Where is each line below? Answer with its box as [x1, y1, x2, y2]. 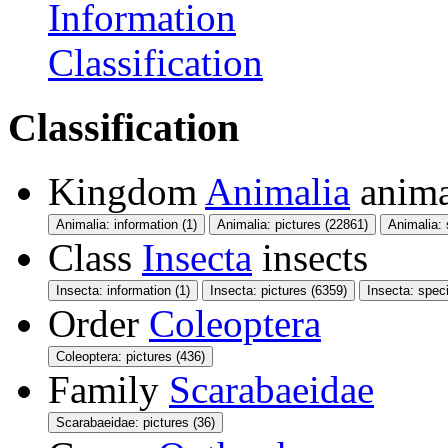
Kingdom [48, 170, 197, 214]
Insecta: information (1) [56, 283, 190, 299]
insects [262, 236, 368, 280]
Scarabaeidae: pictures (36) [56, 415, 215, 431]
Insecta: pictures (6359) [210, 283, 347, 299]
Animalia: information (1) [56, 217, 197, 233]
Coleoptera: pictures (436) [56, 349, 205, 365]
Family [48, 368, 159, 412]
